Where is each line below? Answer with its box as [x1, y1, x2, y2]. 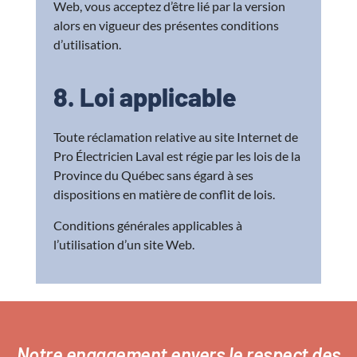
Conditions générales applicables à [53, 217, 243, 233]
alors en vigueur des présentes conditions [53, 17, 280, 33]
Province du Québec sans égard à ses [53, 167, 254, 183]
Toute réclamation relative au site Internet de [53, 129, 299, 145]
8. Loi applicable [53, 81, 237, 112]
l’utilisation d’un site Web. [53, 236, 195, 252]
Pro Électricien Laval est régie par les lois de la [53, 148, 301, 164]
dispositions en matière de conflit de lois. [53, 186, 276, 202]
